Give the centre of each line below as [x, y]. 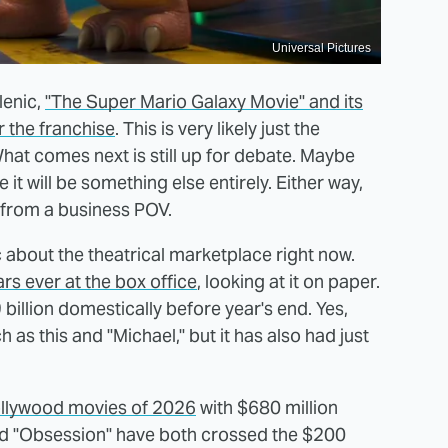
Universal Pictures [321, 48]
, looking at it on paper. [288, 282]
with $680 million [267, 408]
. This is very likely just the [217, 129]
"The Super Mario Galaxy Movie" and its [204, 102]
